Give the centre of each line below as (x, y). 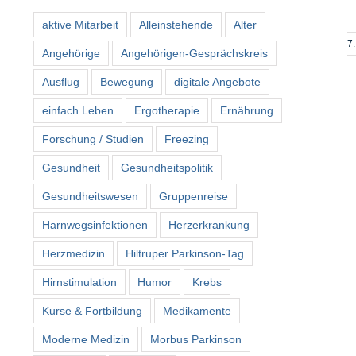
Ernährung (247, 110)
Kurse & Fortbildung (92, 310)
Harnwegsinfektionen (95, 224)
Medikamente (197, 310)
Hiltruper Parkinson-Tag (185, 253)
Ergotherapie (167, 110)
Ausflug (61, 81)
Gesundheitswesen (90, 196)
